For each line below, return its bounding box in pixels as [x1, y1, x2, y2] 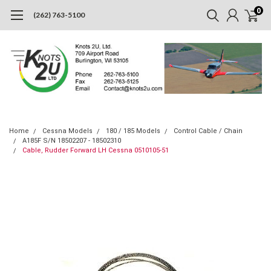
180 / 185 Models [106, 126, 160, 135]
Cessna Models [42, 126, 93, 135]
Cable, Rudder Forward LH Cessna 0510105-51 [22, 146, 169, 154]
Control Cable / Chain [174, 126, 243, 135]
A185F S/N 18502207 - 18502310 [22, 136, 121, 145]
